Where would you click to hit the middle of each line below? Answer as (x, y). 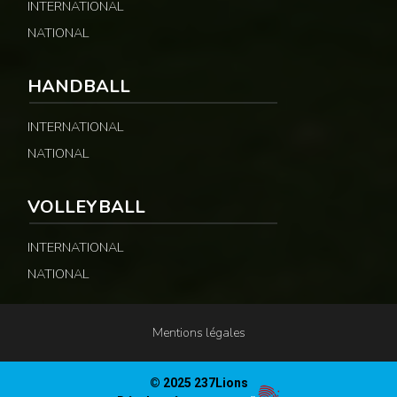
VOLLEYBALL (86, 207)
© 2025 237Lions (198, 383)
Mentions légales (198, 333)
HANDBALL (79, 87)
